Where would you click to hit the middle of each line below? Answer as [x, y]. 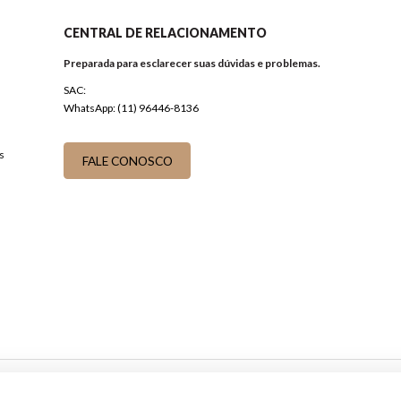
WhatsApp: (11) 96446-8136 [131, 108]
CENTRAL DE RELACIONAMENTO [165, 33]
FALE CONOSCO [127, 160]
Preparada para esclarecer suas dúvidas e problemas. [192, 64]
